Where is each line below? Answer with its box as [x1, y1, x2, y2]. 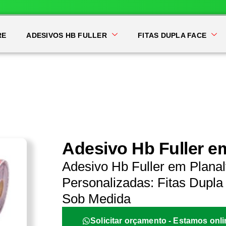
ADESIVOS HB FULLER [26, 31, 107, 39]
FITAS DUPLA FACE [138, 31, 207, 39]
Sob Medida [62, 191, 131, 206]
